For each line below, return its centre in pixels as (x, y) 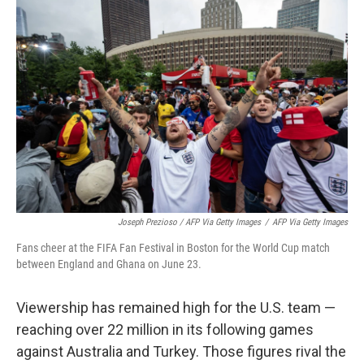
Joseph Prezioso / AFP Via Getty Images (189, 223)
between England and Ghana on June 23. (109, 264)
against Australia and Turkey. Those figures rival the (181, 352)
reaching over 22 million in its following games (165, 330)
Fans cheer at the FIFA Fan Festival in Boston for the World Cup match (173, 248)
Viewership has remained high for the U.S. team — (176, 308)
